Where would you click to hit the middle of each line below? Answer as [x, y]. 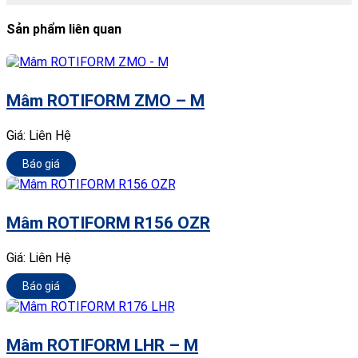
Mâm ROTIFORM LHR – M [102, 345]
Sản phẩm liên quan [64, 30]
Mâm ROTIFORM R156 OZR [108, 223]
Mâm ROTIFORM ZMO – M [105, 100]
